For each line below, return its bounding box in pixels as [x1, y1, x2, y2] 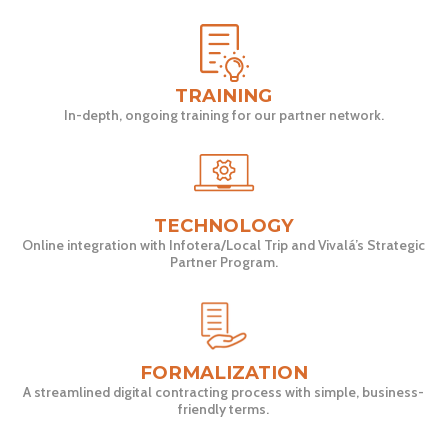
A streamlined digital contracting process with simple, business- [23, 384, 425, 401]
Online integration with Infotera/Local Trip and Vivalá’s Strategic [22, 237, 426, 254]
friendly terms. [178, 401, 270, 418]
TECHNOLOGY [154, 214, 294, 238]
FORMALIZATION [140, 361, 308, 385]
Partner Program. [170, 254, 278, 271]
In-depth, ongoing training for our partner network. [64, 107, 384, 124]
